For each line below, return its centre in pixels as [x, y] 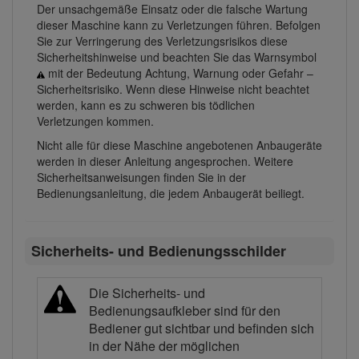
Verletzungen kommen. [95, 121]
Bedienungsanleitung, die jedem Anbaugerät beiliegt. [171, 194]
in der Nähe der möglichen [164, 345]
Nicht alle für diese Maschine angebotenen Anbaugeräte [179, 145]
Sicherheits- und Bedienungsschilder [158, 251]
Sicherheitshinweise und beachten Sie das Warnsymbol [177, 57]
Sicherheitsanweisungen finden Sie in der [141, 177]
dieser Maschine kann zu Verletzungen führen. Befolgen [179, 25]
